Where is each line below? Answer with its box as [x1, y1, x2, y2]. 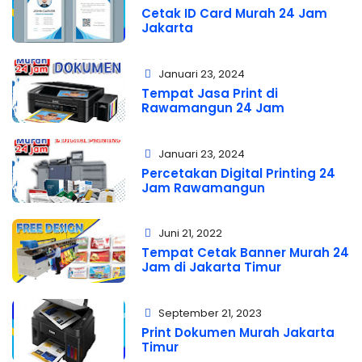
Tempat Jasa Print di [141, 84, 278, 102]
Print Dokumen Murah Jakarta [141, 324, 335, 342]
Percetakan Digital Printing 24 [141, 164, 335, 182]
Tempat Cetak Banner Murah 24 [141, 244, 349, 262]
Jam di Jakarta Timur [141, 259, 281, 276]
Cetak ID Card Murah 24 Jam [141, 5, 327, 23]
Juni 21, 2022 [158, 225, 223, 242]
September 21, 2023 [158, 305, 263, 322]
